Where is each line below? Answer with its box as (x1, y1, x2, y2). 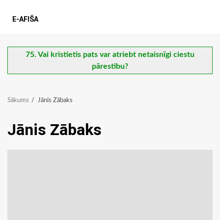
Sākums (7, 97, 29, 104)
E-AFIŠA (12, 15, 38, 24)
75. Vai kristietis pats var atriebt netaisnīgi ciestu (26, 51, 194, 59)
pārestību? (92, 62, 128, 71)
